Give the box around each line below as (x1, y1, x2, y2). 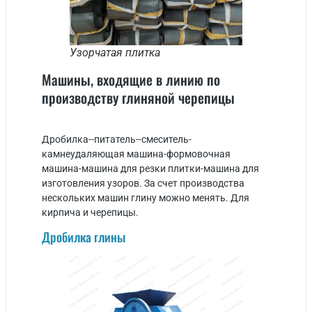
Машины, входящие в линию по (42, 68, 220, 90)
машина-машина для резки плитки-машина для (42, 162, 259, 174)
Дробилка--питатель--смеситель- (42, 133, 192, 145)
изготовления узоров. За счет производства (42, 177, 244, 189)
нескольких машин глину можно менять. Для (42, 192, 249, 203)
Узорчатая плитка (70, 45, 160, 59)
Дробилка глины (42, 228, 125, 246)
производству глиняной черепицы (42, 86, 235, 108)
